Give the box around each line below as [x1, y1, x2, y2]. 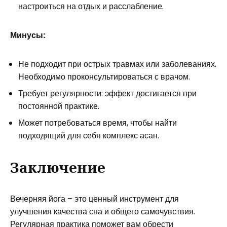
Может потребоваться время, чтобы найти [18, 117, 177, 129]
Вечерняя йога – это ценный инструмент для [10, 193, 179, 205]
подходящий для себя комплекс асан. [18, 130, 159, 141]
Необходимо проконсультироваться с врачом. [18, 71, 190, 83]
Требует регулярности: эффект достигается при [18, 88, 197, 99]
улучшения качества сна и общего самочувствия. [10, 206, 195, 217]
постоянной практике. [18, 100, 99, 112]
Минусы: [10, 29, 45, 41]
